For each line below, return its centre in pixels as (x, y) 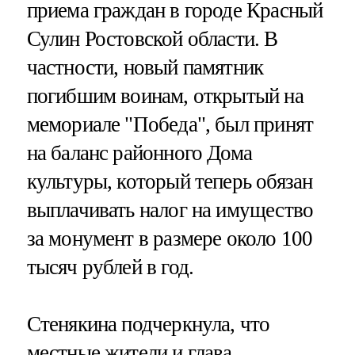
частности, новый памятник (145, 68)
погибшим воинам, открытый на (165, 96)
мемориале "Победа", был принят (170, 125)
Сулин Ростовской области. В (152, 39)
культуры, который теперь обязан (170, 182)
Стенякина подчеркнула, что (148, 324)
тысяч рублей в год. (110, 267)
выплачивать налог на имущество (170, 210)
